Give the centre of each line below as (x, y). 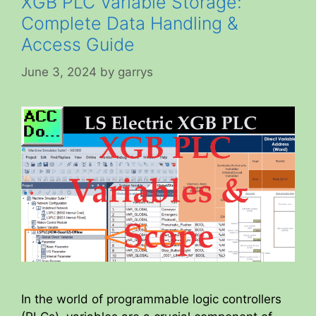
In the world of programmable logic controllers (151, 299)
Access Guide (78, 44)
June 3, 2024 (59, 72)
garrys (135, 72)
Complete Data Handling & (130, 23)
